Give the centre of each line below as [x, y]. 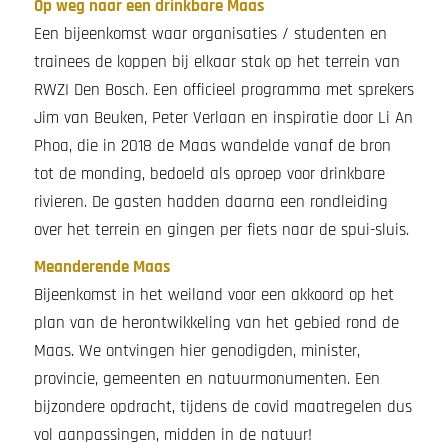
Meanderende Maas [101, 266]
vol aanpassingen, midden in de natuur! [172, 434]
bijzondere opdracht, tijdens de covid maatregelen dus [222, 406]
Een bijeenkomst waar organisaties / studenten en [210, 34]
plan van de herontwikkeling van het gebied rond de [216, 322]
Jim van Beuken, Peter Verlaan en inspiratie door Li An [223, 118]
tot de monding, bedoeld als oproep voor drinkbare [209, 174]
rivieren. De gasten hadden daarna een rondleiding [210, 202]
